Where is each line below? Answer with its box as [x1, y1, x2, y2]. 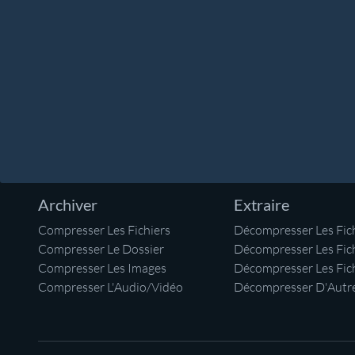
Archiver [38, 195, 97, 214]
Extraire [234, 195, 289, 214]
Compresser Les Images [38, 260, 166, 276]
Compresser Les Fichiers [38, 222, 170, 238]
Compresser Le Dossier [38, 241, 164, 257]
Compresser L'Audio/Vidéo [38, 279, 183, 295]
